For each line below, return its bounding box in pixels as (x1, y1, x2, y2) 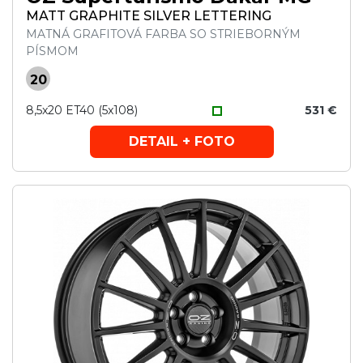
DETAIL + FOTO (128, 134, 235, 149)
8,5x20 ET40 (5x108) (26, 103, 138, 117)
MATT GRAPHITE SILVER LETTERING (26, 8, 271, 23)
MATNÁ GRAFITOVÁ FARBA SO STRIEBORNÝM (26, 27, 301, 41)
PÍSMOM (26, 44, 79, 58)
